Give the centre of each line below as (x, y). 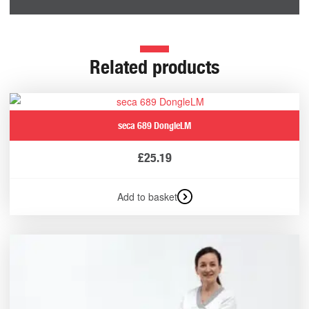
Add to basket (147, 196)
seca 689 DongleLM (154, 125)
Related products (154, 67)
